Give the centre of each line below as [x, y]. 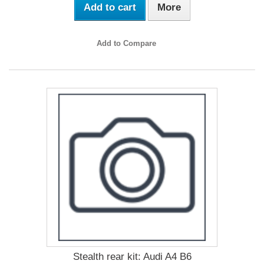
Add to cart [110, 7]
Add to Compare [126, 43]
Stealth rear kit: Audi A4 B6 [132, 256]
